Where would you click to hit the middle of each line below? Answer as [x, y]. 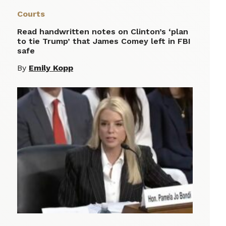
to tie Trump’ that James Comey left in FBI [104, 41]
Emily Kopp [51, 68]
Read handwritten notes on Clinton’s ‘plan [103, 32]
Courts [31, 14]
